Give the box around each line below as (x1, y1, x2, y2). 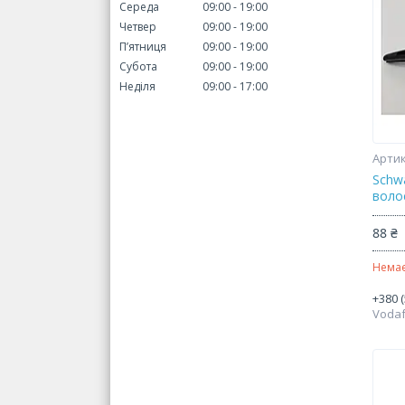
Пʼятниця (119, 39, 166, 54)
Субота (119, 59, 157, 74)
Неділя (119, 79, 155, 94)
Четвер (119, 19, 156, 34)
